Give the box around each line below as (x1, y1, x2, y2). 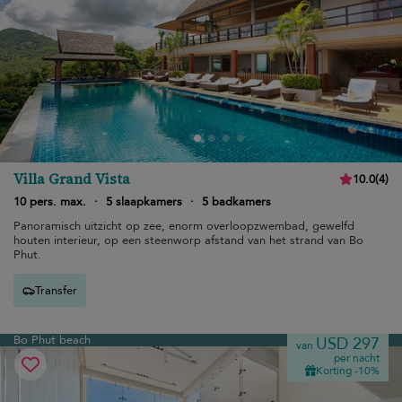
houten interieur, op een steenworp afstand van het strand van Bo (13, 232, 363, 249)
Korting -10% (316, 363, 380, 378)
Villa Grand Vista (13, 169, 130, 188)
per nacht (334, 351, 380, 365)
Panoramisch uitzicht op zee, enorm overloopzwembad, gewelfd (13, 218, 354, 234)
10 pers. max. (13, 194, 86, 210)
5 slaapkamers (106, 194, 182, 210)
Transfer (35, 282, 77, 299)
